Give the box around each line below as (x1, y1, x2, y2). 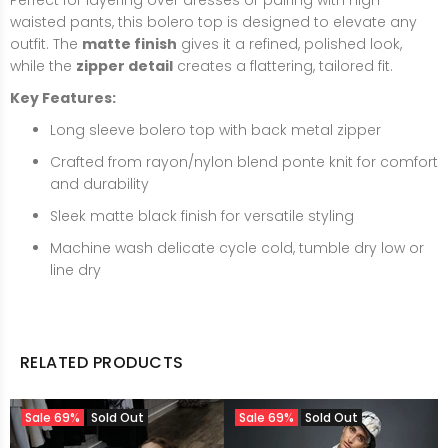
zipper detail (76, 56, 173, 76)
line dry (50, 260, 101, 280)
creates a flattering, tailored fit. (173, 56, 393, 76)
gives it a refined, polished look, (177, 34, 402, 54)
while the (10, 56, 76, 76)
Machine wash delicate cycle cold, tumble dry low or (50, 238, 424, 258)
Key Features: (10, 88, 116, 108)
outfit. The (10, 34, 82, 54)
